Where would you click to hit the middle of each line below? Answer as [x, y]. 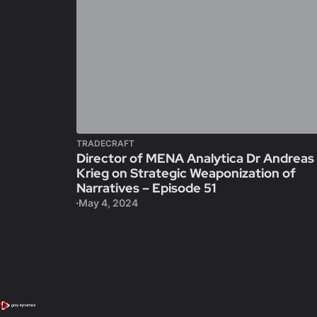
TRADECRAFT [105, 143]
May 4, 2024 [108, 203]
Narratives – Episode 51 [146, 188]
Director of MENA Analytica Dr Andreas [195, 158]
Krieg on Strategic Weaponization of [186, 173]
